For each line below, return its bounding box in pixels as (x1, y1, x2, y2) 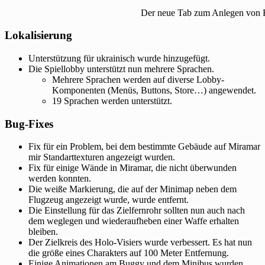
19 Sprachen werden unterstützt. (52, 95, 172, 106)
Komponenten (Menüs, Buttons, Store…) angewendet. (52, 85, 256, 95)
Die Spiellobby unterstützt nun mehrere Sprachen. (28, 63, 214, 74)
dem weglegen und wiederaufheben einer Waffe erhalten (28, 216, 239, 227)
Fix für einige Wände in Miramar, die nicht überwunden (28, 163, 237, 173)
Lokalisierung (5, 29, 72, 42)
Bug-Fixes (5, 117, 53, 130)
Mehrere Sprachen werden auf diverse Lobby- (52, 74, 224, 85)
